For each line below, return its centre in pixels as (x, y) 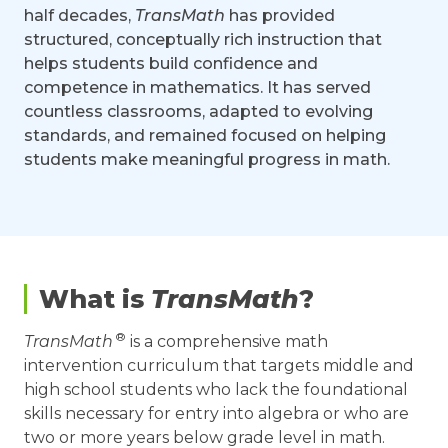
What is (95, 298)
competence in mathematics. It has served (197, 87)
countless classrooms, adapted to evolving (198, 111)
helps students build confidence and (171, 63)
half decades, (79, 15)
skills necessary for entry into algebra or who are (216, 413)
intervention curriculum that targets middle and (219, 365)
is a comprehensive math (227, 341)
